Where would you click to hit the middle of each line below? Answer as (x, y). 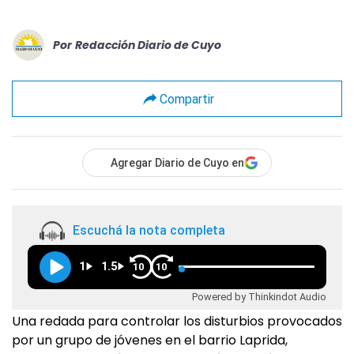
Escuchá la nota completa (149, 231)
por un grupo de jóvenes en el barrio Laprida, (150, 340)
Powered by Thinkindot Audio (259, 296)
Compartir (186, 99)
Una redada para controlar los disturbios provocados (177, 321)
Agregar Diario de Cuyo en (177, 163)
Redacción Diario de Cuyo (148, 45)
